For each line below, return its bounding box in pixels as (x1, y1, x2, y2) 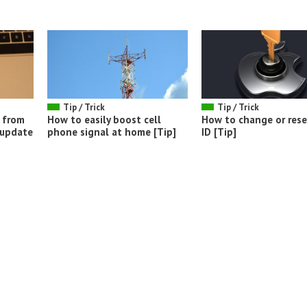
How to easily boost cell (47, 112, 161, 126)
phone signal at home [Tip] (47, 125, 176, 138)
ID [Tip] (201, 125, 236, 138)
